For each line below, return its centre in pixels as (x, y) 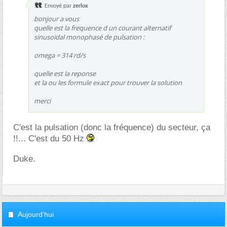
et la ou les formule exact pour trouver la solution (108, 83)
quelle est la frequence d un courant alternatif (102, 28)
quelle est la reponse (65, 73)
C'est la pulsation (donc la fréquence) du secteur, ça (112, 127)
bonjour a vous (56, 19)
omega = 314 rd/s (60, 55)
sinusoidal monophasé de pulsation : (89, 37)
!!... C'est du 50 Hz (50, 139)
